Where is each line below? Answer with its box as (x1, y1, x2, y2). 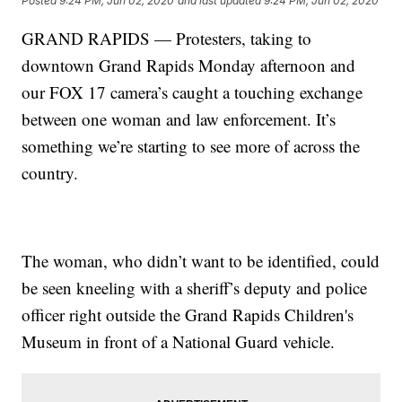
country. (22, 162, 79, 185)
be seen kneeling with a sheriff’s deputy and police (22, 276, 368, 300)
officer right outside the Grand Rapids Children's (22, 303, 354, 327)
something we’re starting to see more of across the (22, 135, 361, 158)
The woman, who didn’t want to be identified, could (22, 249, 380, 273)
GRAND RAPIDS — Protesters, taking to (22, 27, 312, 50)
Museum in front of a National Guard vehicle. (22, 330, 336, 354)
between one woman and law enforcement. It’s (22, 108, 336, 131)
